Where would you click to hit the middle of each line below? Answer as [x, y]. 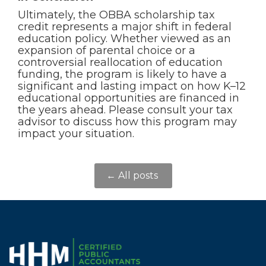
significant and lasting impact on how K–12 [132, 86]
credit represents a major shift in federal [125, 27]
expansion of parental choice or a [107, 50]
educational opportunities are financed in [129, 98]
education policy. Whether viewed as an [124, 39]
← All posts [133, 175]
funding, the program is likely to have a [122, 74]
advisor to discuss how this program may [127, 122]
